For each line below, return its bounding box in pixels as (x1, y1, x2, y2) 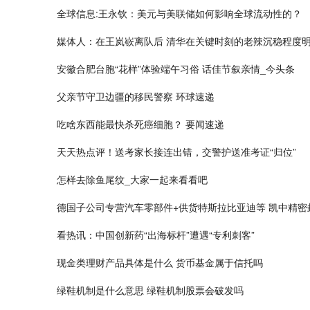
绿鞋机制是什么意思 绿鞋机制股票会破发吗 (57, 283, 244, 297)
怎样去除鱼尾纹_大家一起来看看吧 (57, 172, 208, 186)
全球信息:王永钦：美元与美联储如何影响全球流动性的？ (57, 6, 302, 20)
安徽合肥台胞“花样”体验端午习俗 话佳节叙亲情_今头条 (57, 62, 295, 75)
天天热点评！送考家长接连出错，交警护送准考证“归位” (57, 145, 296, 158)
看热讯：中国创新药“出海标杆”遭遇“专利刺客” (57, 228, 255, 241)
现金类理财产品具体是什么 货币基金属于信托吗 (57, 255, 263, 269)
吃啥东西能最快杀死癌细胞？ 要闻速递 (57, 117, 224, 131)
